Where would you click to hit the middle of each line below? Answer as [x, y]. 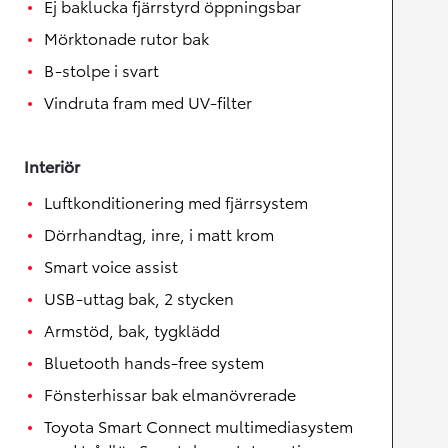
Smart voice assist [111, 266]
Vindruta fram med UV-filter [148, 102]
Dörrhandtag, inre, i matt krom [159, 234]
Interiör [52, 166]
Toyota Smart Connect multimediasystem [198, 426]
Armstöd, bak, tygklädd [132, 330]
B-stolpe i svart [101, 70]
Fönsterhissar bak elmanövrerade [170, 394]
